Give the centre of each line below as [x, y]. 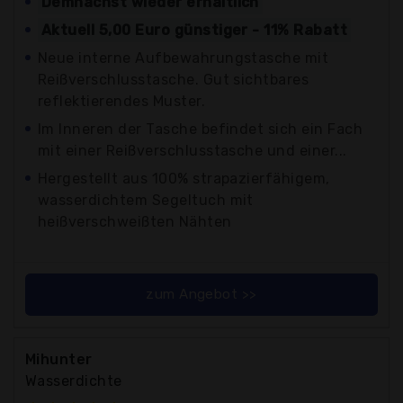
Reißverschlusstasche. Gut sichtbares [174, 79]
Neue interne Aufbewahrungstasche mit [184, 58]
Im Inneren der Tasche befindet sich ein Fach [201, 129]
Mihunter [59, 359]
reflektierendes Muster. [122, 101]
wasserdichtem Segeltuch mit [146, 200]
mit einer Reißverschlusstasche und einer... [193, 150]
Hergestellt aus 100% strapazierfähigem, [184, 178]
